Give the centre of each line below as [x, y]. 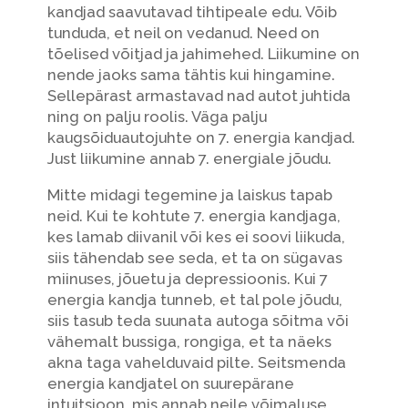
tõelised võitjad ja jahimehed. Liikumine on [203, 53]
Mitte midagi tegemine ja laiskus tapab [189, 194]
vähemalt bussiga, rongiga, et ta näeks [189, 341]
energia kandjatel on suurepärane [170, 383]
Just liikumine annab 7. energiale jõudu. [189, 158]
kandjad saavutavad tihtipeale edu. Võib [192, 11]
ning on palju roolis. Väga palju [157, 116]
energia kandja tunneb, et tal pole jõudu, [194, 299]
